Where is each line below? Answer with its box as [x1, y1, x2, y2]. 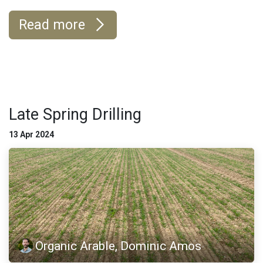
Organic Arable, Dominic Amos [35, 238, 202, 254]
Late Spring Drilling [9, 105, 141, 124]
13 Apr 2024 [9, 130, 54, 140]
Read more [19, 16, 89, 33]
